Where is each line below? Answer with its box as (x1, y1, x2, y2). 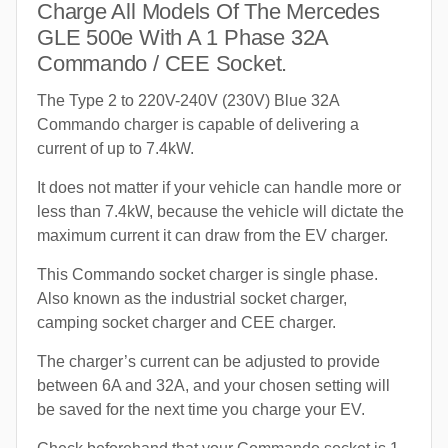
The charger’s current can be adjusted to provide (37, 352, 380, 370)
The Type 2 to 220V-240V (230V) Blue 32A (37, 91, 339, 109)
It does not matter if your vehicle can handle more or (37, 178, 401, 196)
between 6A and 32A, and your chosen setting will (37, 376, 390, 394)
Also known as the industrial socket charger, (37, 289, 347, 307)
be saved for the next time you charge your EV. (37, 400, 365, 418)
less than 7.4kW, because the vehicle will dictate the (37, 202, 404, 220)
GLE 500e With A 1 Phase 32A (37, 24, 329, 50)
